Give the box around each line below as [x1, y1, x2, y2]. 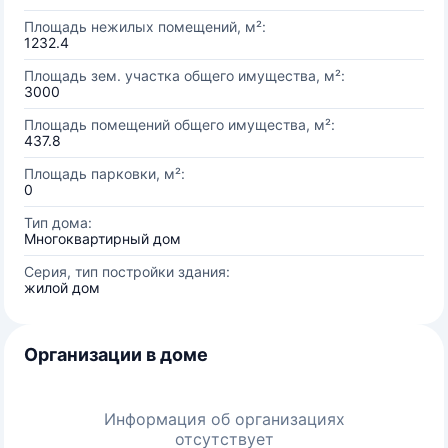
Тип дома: [24, 214, 92, 231]
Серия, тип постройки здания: [24, 263, 230, 280]
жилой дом [24, 279, 100, 296]
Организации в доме [24, 344, 208, 365]
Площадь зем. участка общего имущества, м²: [24, 67, 345, 84]
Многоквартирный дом [24, 230, 181, 247]
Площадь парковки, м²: [24, 165, 185, 182]
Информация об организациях [103, 409, 345, 429]
